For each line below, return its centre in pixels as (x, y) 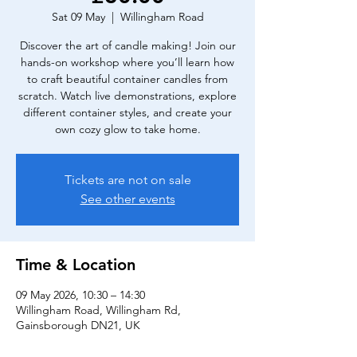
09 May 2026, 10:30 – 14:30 (80, 295)
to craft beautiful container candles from (127, 79)
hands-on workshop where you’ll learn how (127, 62)
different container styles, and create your (127, 112)
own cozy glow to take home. (127, 129)
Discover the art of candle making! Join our (127, 45)
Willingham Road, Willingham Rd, (98, 310)
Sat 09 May (78, 17)
